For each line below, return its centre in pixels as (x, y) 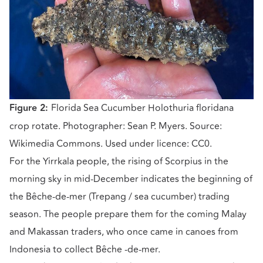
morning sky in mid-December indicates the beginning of (131, 179)
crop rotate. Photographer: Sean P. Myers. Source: (116, 126)
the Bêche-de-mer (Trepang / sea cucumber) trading (119, 197)
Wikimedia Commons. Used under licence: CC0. (111, 144)
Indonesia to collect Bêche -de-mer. (85, 249)
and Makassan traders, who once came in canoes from (124, 232)
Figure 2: (30, 108)
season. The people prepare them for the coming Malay (128, 214)
